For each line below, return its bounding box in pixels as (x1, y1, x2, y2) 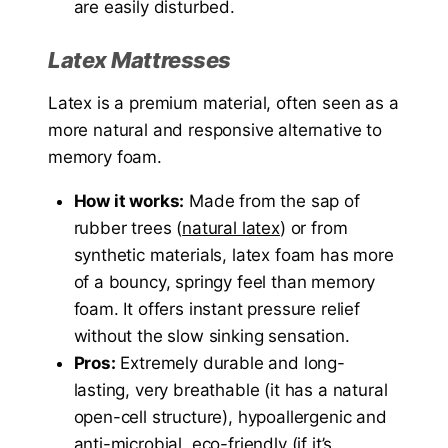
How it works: (73, 190, 185, 211)
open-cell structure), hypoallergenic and (73, 406, 387, 427)
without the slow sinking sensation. (73, 325, 350, 346)
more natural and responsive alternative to (48, 119, 382, 140)
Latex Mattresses (48, 46, 231, 73)
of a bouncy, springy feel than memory (73, 271, 376, 292)
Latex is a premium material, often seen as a (48, 92, 399, 113)
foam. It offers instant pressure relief (73, 298, 360, 319)
